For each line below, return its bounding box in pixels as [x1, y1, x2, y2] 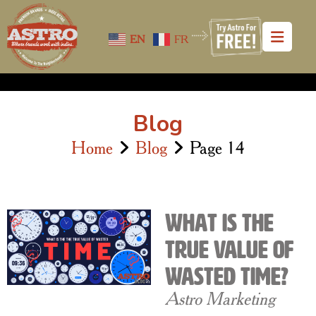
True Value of [165, 236, 293, 264]
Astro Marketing [165, 288, 275, 310]
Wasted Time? [165, 263, 288, 291]
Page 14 [190, 137, 245, 159]
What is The [165, 209, 274, 237]
